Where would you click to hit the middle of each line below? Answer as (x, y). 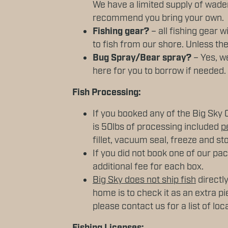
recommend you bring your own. (158, 19)
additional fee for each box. (148, 167)
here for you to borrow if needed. (159, 72)
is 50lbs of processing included (157, 127)
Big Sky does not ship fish (144, 180)
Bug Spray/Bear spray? (142, 58)
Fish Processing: (107, 93)
